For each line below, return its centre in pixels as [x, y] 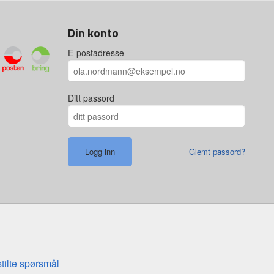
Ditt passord [91, 98]
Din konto [93, 33]
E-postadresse [96, 53]
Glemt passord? [217, 152]
